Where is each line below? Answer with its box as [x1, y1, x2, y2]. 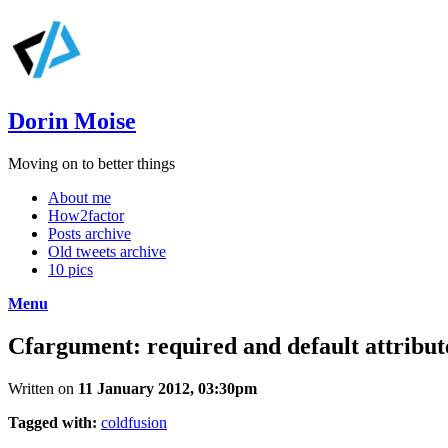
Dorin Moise [8, 107, 136, 134]
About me [48, 188, 111, 206]
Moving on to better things [8, 154, 175, 172]
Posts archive [48, 224, 131, 242]
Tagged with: [8, 413, 97, 431]
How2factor [48, 206, 124, 224]
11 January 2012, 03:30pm [78, 379, 257, 397]
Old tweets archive [48, 242, 166, 260]
